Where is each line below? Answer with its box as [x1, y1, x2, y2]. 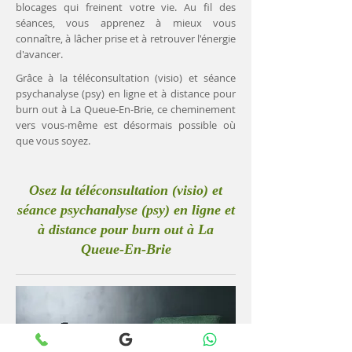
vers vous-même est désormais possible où [16, 118, 236, 132]
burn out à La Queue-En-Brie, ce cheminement [16, 102, 236, 116]
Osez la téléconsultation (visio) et [29, 182, 222, 198]
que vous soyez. [16, 134, 90, 148]
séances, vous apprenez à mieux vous [16, 16, 236, 30]
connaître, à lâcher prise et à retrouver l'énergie [16, 31, 236, 46]
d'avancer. [16, 47, 63, 61]
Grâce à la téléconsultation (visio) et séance [16, 71, 236, 85]
